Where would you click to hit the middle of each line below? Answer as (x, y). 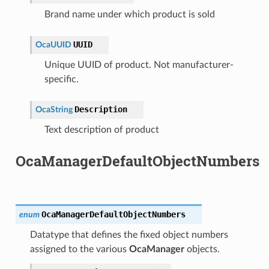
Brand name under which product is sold (129, 14)
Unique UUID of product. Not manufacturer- (139, 65)
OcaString (54, 109)
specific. (61, 79)
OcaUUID (53, 44)
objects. (202, 249)
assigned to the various (79, 249)
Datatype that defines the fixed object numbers (129, 234)
